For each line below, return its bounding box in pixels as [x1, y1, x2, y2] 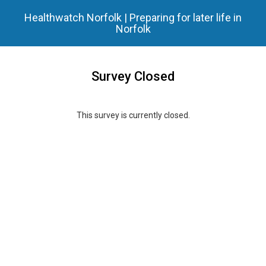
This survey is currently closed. [76, 110, 190, 120]
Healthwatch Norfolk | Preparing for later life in [24, 11, 242, 24]
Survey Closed [91, 69, 175, 84]
